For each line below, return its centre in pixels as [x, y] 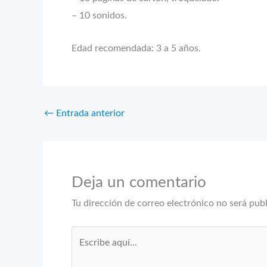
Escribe [86, 234]
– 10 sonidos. [99, 15]
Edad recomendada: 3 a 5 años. [136, 48]
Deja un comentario [139, 182]
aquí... [83, 251]
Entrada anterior [89, 113]
